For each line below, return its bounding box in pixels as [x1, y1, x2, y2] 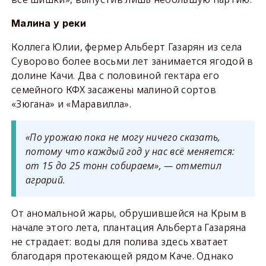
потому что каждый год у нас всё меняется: [25, 145, 235, 159]
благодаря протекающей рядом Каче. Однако [11, 249, 233, 263]
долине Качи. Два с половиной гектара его [11, 69, 219, 83]
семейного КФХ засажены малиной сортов [11, 83, 217, 97]
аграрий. [25, 173, 66, 187]
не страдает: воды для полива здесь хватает [11, 235, 229, 249]
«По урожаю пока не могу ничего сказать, [25, 131, 221, 144]
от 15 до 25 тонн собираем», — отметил [25, 159, 222, 173]
